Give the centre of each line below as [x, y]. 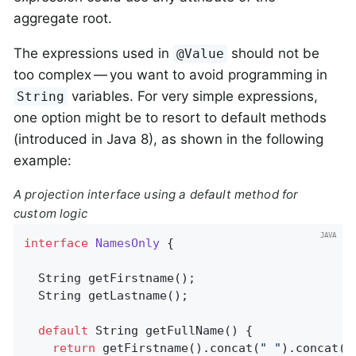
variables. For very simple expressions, [193, 96]
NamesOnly [128, 244]
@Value [201, 53]
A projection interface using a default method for [156, 194]
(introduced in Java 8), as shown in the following [168, 139]
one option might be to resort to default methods [170, 117]
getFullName [185, 331]
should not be [274, 53]
